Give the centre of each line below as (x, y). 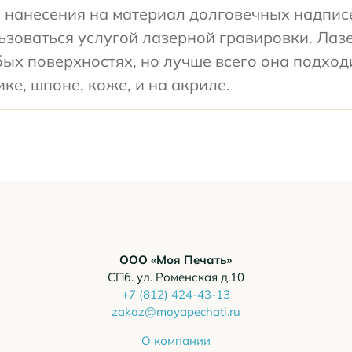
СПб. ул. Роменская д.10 (176, 277)
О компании (176, 341)
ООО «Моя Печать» (176, 260)
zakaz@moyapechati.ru (176, 312)
